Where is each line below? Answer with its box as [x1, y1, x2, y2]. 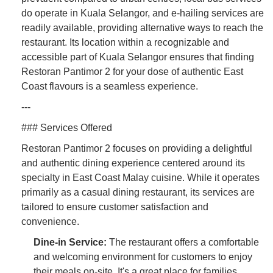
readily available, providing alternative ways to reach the [21, 22, 263, 33]
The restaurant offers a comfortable [107, 236, 259, 247]
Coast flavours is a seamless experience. [21, 80, 198, 91]
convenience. [21, 216, 79, 227]
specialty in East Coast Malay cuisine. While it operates [21, 172, 260, 183]
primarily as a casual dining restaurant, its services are [21, 186, 255, 197]
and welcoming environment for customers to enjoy [34, 251, 252, 262]
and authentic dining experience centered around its [21, 157, 245, 168]
